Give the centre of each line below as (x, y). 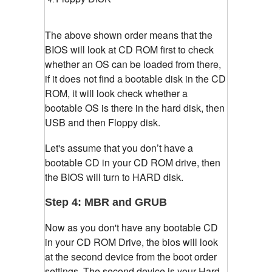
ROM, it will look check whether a (116, 93)
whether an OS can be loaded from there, (133, 64)
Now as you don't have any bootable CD (131, 228)
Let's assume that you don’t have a (119, 148)
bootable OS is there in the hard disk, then (135, 108)
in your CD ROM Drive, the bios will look (131, 242)
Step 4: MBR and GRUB (106, 202)
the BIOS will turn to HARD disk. (114, 177)
